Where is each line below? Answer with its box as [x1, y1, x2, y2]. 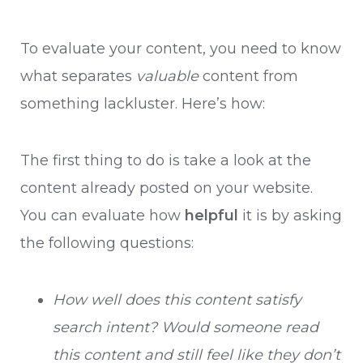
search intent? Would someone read [53, 318, 318, 337]
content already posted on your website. [20, 179, 313, 198]
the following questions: [20, 234, 194, 253]
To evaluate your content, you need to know [20, 40, 341, 58]
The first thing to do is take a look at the [20, 152, 311, 170]
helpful [185, 207, 242, 225]
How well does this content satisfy [53, 291, 301, 310]
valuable [136, 67, 203, 86]
